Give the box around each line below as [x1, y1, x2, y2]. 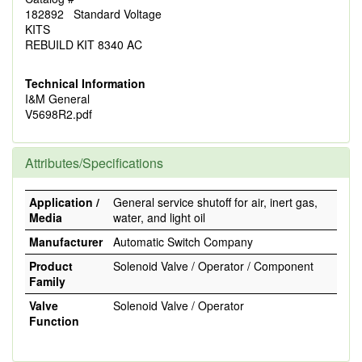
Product [29, 258, 73, 274]
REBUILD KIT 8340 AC [25, 36, 142, 53]
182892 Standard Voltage [25, 6, 162, 22]
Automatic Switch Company [113, 234, 253, 250]
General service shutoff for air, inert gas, [113, 194, 318, 210]
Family [29, 273, 65, 289]
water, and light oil [113, 209, 205, 225]
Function [29, 313, 79, 329]
